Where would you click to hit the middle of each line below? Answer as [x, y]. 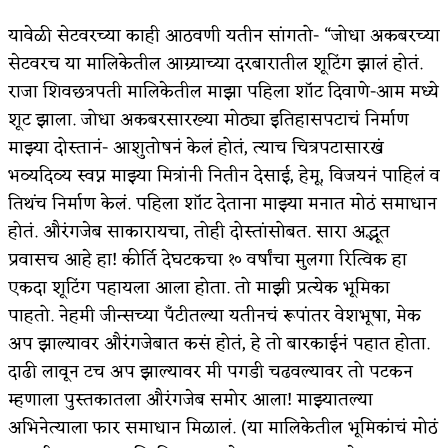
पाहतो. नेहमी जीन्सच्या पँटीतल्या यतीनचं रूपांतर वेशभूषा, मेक [214, 315]
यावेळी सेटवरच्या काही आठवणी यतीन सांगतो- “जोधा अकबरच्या [224, 35]
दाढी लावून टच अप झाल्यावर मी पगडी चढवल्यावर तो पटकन [210, 371]
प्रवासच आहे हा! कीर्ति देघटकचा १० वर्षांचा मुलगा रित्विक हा [207, 259]
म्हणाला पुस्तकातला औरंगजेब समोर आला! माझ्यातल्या [190, 399]
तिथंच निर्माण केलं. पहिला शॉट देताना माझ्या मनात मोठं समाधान [222, 203]
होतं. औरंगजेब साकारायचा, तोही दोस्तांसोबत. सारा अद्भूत [199, 231]
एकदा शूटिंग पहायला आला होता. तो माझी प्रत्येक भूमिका [199, 287]
